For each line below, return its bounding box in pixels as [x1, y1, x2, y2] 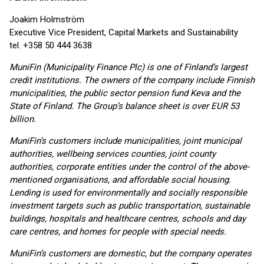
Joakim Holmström [9, 14, 84, 25]
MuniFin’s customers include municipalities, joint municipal [9, 136, 242, 146]
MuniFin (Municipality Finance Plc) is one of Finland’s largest [9, 62, 247, 72]
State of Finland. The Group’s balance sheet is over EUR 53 [9, 101, 239, 111]
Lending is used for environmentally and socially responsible [9, 187, 247, 198]
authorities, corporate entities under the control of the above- [9, 161, 249, 172]
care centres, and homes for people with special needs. [9, 226, 226, 237]
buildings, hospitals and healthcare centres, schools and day [9, 213, 246, 224]
